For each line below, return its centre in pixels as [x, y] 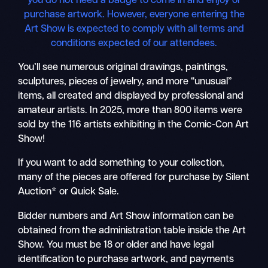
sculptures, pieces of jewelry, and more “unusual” [125, 82]
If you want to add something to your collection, [121, 164]
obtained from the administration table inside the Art [132, 231]
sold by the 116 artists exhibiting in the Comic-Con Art [134, 125]
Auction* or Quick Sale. [70, 192]
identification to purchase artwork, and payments [126, 259]
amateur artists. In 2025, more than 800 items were [130, 110]
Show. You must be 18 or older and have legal [116, 245]
